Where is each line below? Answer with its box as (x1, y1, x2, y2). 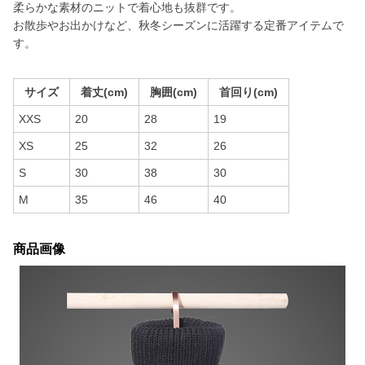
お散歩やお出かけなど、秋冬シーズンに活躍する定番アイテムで (13, 19, 344, 32)
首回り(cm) (219, 86, 278, 99)
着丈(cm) (81, 86, 128, 99)
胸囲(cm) (150, 86, 197, 99)
